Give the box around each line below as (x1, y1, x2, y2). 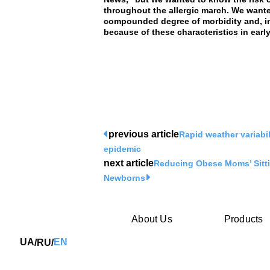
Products (224, 214, 263, 225)
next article (104, 158, 154, 169)
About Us (131, 214, 172, 225)
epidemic (104, 144, 141, 154)
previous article (108, 129, 179, 140)
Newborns (104, 173, 145, 183)
